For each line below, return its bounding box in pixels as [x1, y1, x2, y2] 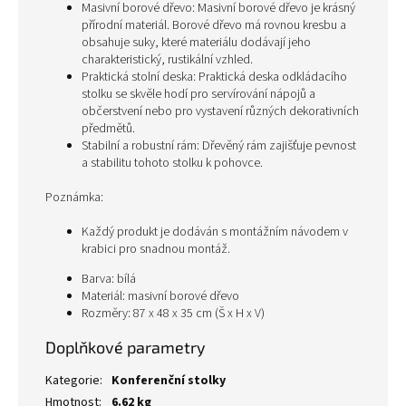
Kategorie [45, 372, 100, 390]
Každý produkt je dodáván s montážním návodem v [82, 223, 348, 241]
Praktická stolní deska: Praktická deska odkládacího [82, 68, 347, 86]
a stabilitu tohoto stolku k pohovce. [82, 154, 263, 172]
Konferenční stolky [111, 372, 226, 390]
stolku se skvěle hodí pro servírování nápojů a [82, 85, 315, 103]
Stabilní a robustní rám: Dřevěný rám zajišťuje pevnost [82, 137, 356, 155]
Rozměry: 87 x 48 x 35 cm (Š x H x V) [82, 304, 265, 323]
